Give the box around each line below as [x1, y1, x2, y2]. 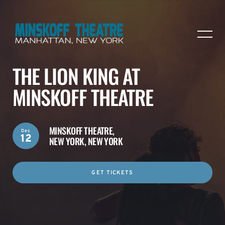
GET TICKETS [91, 169, 134, 176]
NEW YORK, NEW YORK [49, 134, 123, 148]
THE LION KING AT [13, 61, 140, 91]
